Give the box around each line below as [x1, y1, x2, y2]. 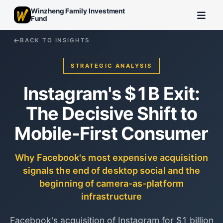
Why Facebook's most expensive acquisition [15, 152, 208, 163]
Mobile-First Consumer [14, 122, 209, 144]
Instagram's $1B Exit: [23, 83, 200, 105]
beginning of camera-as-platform [39, 178, 184, 189]
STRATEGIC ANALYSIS [71, 62, 152, 69]
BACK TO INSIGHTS [19, 37, 90, 44]
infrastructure [81, 191, 142, 202]
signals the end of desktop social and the [22, 165, 201, 176]
